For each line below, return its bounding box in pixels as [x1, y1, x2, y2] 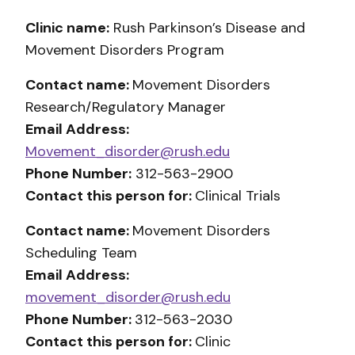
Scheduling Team [25, 243, 137, 262]
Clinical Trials [195, 186, 281, 205]
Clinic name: [25, 18, 109, 37]
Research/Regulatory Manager [25, 97, 226, 116]
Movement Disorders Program [25, 40, 224, 59]
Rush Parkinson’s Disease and [109, 18, 305, 37]
